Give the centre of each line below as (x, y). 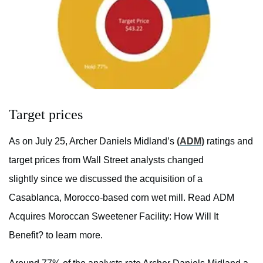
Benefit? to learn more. (56, 235)
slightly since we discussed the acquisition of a (106, 178)
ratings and (229, 141)
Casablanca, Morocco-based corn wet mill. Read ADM (122, 197)
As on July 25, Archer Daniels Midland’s (93, 141)
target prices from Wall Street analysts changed (106, 160)
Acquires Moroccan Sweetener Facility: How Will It (114, 216)
